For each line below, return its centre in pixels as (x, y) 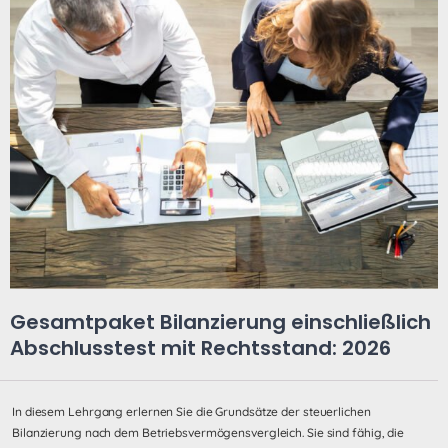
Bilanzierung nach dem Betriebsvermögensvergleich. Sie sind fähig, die (208, 432)
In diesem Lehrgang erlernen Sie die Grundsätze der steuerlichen (191, 411)
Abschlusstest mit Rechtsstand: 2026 (200, 347)
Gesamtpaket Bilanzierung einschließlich (220, 321)
